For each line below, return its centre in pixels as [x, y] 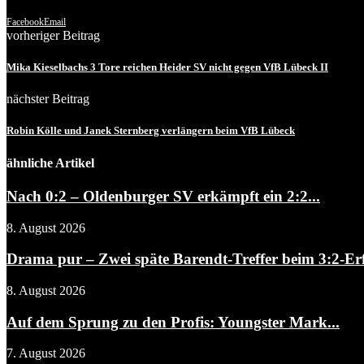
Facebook [25, 22]
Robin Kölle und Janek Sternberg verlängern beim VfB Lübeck [151, 131]
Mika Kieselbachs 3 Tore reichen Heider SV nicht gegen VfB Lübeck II [167, 67]
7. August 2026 [46, 353]
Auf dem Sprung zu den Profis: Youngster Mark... [173, 322]
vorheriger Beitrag [53, 35]
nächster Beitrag [48, 99]
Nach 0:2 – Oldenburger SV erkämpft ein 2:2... [163, 196]
